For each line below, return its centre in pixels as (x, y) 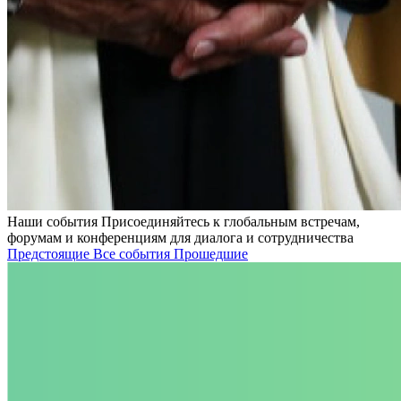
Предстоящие (50, 254)
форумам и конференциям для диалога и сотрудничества (180, 238)
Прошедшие (211, 254)
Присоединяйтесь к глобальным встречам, (230, 222)
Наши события (54, 222)
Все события (133, 254)
